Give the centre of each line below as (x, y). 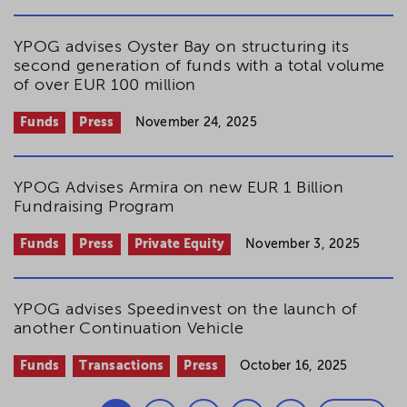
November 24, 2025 (196, 123)
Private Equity (179, 244)
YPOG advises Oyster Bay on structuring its (182, 47)
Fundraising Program (94, 207)
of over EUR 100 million (105, 85)
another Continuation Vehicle (129, 329)
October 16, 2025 (293, 366)
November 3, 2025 (303, 244)
